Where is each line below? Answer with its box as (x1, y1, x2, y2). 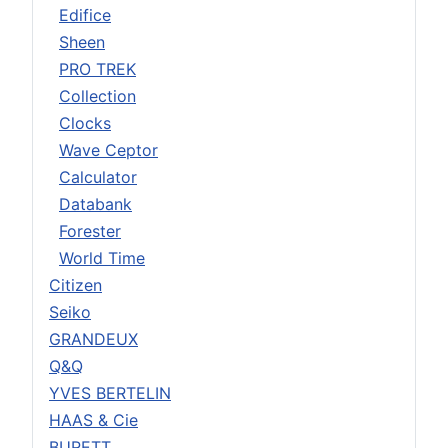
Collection (59, 85, 136, 106)
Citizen (49, 274, 102, 295)
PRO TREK (59, 58, 136, 79)
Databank (59, 193, 132, 214)
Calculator (59, 166, 137, 187)
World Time (59, 247, 145, 268)
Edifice (59, 4, 111, 25)
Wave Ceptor (59, 139, 158, 160)
